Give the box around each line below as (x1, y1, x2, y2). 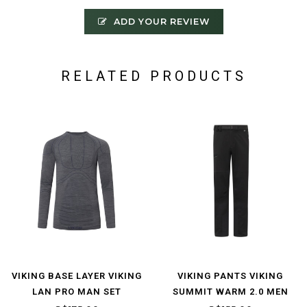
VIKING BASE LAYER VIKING (12, 271, 142, 282)
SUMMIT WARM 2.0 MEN (172, 286, 288, 297)
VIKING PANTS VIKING (177, 271, 283, 282)
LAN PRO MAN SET (32, 286, 121, 297)
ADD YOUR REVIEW (110, 16, 210, 27)
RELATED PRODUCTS (60, 68, 247, 85)
